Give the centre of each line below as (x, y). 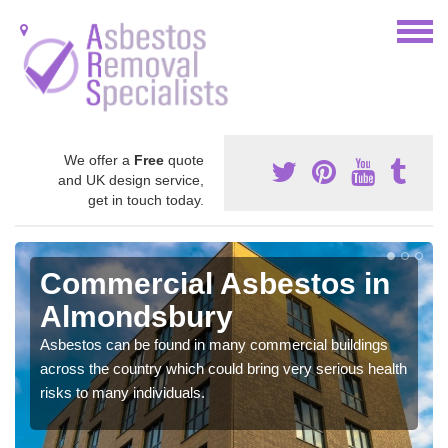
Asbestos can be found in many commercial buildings (214, 344)
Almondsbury (136, 316)
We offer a (99, 159)
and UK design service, (131, 179)
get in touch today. (146, 199)
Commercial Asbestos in (215, 283)
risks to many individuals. (122, 392)
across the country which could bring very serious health (223, 368)
